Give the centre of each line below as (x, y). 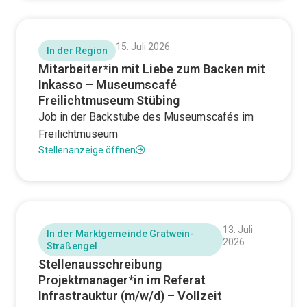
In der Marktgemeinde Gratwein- (121, 234)
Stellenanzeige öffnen (87, 150)
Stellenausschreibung (100, 264)
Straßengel (72, 246)
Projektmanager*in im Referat (122, 280)
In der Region (77, 51)
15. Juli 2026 (143, 47)
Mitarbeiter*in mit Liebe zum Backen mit (152, 69)
